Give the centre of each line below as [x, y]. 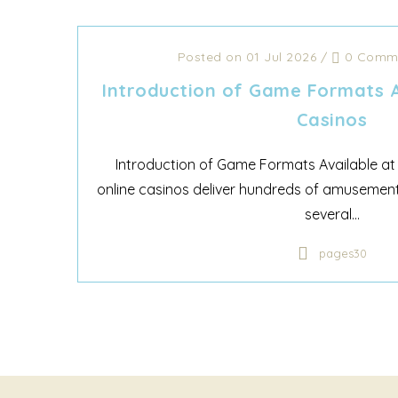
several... [332, 214]
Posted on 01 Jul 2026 [247, 57]
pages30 [342, 253]
